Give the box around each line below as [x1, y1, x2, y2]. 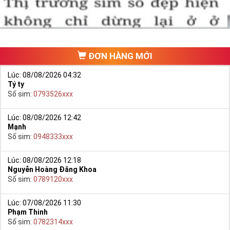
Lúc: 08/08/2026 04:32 [7, 70, 81, 79]
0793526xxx [33, 89, 73, 98]
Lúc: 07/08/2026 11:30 [7, 198, 81, 207]
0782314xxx [33, 217, 73, 226]
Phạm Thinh [7, 207, 48, 216]
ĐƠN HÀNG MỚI [86, 51, 152, 62]
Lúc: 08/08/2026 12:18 [7, 156, 81, 164]
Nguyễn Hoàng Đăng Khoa [7, 165, 97, 174]
